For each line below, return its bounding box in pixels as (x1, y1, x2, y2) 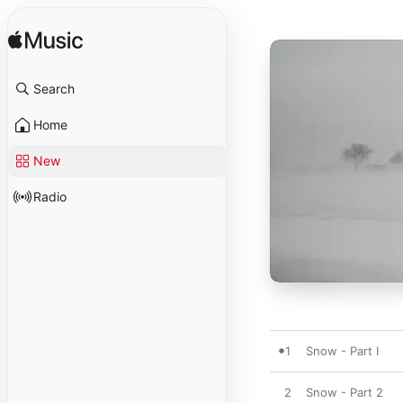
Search (33, 81, 75, 96)
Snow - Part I (306, 344, 379, 358)
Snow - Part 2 (306, 385, 383, 399)
